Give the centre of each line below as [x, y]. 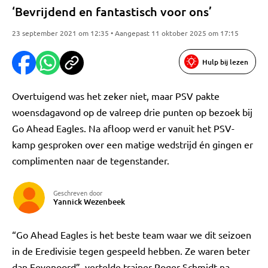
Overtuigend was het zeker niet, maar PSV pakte [116, 96]
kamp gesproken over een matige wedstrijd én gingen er [133, 144]
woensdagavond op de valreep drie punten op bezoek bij [132, 112]
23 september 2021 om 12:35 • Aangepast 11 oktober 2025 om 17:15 [125, 33]
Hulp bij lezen [225, 62]
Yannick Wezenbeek [89, 202]
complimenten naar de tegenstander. [91, 160]
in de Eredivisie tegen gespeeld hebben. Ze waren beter [131, 251]
